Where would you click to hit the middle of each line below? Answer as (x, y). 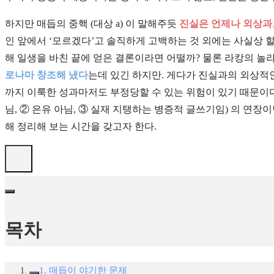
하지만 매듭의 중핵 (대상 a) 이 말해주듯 (92, 24)
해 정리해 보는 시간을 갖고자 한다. (81, 127)
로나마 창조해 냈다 (46, 75)
